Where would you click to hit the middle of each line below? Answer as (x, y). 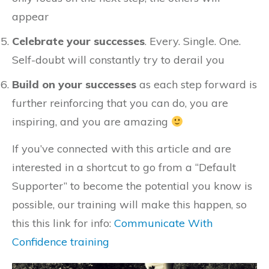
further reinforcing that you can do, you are (120, 103)
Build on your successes (74, 84)
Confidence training (62, 242)
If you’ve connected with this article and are (122, 149)
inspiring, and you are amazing (92, 122)
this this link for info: (63, 223)
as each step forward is (197, 84)
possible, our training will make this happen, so (129, 204)
